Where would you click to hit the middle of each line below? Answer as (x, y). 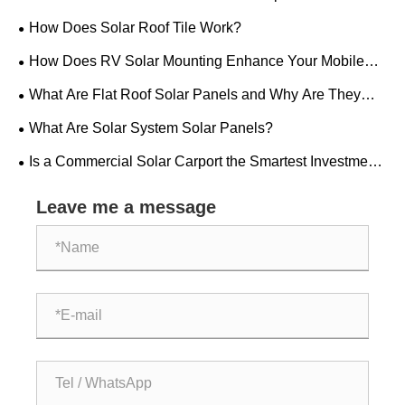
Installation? (57, 19)
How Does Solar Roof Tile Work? (135, 28)
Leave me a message (126, 207)
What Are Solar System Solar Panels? (151, 128)
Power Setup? (64, 86)
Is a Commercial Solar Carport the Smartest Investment (204, 162)
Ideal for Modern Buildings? (106, 119)
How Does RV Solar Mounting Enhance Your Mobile (197, 61)
